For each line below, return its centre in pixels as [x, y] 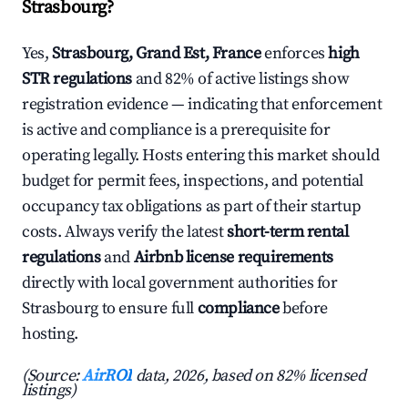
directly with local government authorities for [180, 283]
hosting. [50, 334]
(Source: [52, 376]
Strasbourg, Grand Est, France [157, 54]
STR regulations [77, 79]
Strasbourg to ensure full [110, 309]
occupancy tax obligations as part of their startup [192, 207]
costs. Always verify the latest [125, 232]
